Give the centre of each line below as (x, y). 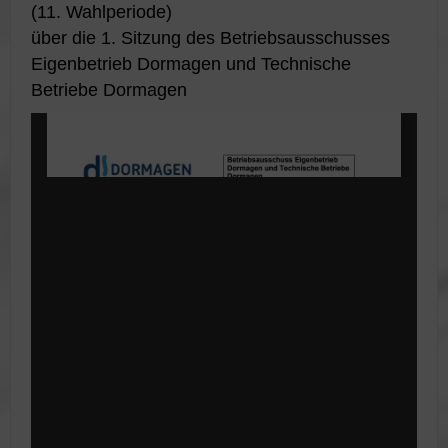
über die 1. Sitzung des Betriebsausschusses (210, 38)
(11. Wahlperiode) (101, 12)
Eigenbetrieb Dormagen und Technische (191, 64)
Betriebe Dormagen (109, 90)
